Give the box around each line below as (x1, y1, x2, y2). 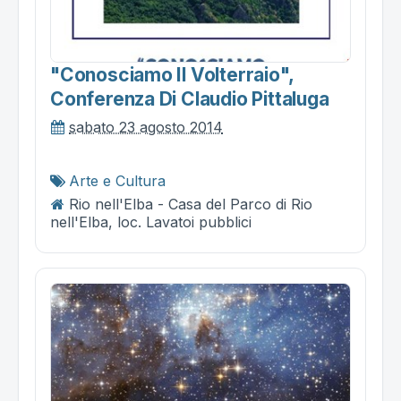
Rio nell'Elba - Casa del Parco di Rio (69, 194, 312, 213)
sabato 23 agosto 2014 (69, 117, 223, 136)
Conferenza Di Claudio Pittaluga (50, 87, 329, 110)
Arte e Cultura (69, 171, 166, 190)
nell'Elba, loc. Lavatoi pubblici (50, 212, 252, 231)
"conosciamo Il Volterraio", (50, 63, 294, 86)
